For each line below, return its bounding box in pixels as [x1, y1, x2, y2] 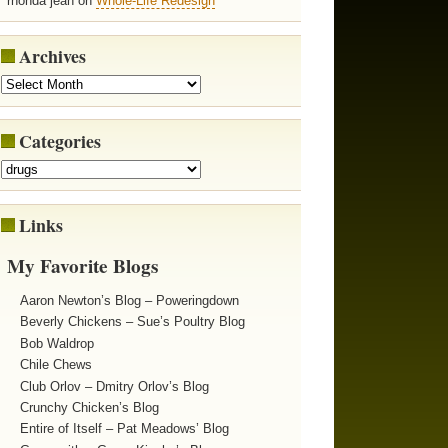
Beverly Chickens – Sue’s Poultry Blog [19, 314, 245, 330]
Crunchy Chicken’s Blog [19, 399, 159, 415]
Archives [18, 43, 86, 70]
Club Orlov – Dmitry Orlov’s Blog [19, 378, 209, 394]
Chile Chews [19, 357, 92, 373]
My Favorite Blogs [7, 252, 159, 281]
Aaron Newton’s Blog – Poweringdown [19, 292, 239, 308]
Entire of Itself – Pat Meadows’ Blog [19, 421, 229, 437]
